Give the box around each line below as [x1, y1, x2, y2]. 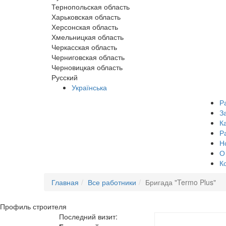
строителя [33, 201, 67, 211]
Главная [51, 177, 79, 187]
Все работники [88, 177, 136, 187]
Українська [72, 82, 107, 92]
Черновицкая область [51, 62, 123, 72]
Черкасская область [51, 42, 117, 52]
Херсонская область [51, 22, 118, 32]
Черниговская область [51, 52, 125, 62]
